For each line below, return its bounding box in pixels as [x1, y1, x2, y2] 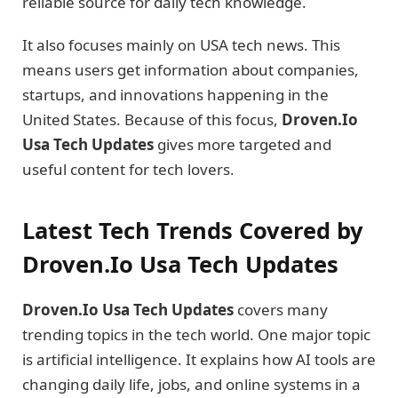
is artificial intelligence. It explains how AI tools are [22, 348, 376, 370]
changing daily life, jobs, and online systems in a [22, 373, 361, 394]
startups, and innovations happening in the [22, 84, 329, 106]
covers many [234, 298, 328, 320]
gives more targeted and [154, 134, 331, 155]
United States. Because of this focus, [22, 109, 282, 131]
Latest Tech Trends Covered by [22, 214, 363, 245]
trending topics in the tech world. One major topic [22, 323, 370, 345]
